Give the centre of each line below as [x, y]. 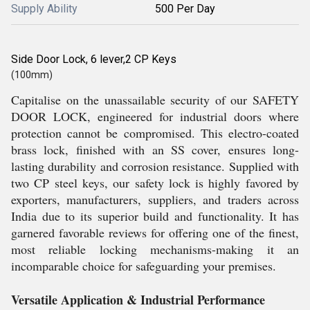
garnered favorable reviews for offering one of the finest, [155, 232]
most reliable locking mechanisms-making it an [155, 249]
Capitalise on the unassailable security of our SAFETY [155, 100]
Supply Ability [44, 9]
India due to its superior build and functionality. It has [155, 216]
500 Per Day [185, 9]
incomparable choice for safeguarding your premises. [144, 266]
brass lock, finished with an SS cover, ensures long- [155, 149]
